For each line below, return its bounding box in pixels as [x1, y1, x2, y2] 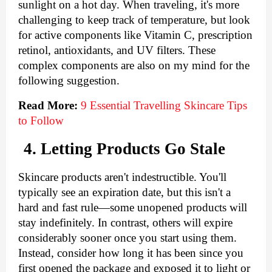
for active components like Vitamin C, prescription [18, 29, 253, 42]
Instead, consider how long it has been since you [18, 246, 243, 260]
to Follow [18, 114, 64, 127]
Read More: [18, 99, 78, 112]
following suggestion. [18, 74, 120, 87]
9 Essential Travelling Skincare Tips [81, 99, 247, 112]
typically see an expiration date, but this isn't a [18, 186, 231, 199]
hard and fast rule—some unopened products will [18, 201, 247, 214]
